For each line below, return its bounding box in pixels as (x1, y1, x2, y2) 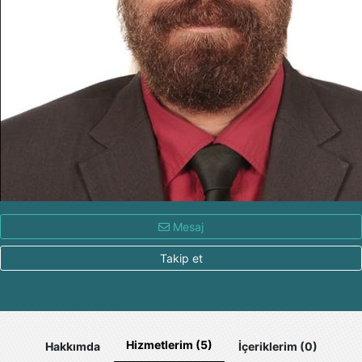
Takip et (159, 251, 203, 265)
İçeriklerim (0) (238, 339, 318, 353)
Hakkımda (44, 339, 100, 353)
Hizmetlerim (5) (125, 338, 213, 351)
